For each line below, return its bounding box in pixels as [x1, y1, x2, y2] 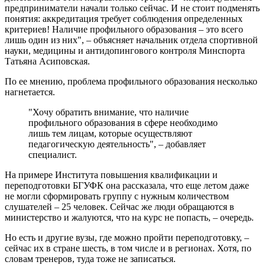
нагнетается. [5, 87, 55, 98]
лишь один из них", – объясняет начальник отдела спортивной [5, 35, 258, 46]
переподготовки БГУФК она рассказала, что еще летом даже [5, 180, 249, 191]
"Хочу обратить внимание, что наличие [28, 107, 189, 118]
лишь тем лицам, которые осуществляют [28, 128, 192, 139]
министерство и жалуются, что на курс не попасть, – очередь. [5, 212, 254, 223]
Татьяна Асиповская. [5, 56, 90, 67]
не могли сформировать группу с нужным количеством [5, 191, 229, 202]
